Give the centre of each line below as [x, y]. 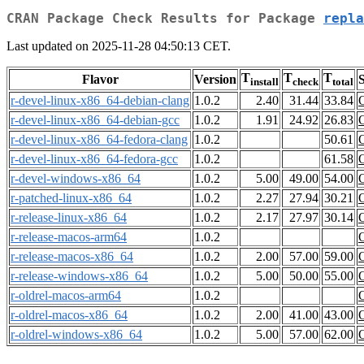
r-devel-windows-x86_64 [76, 179]
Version [215, 80]
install [264, 82]
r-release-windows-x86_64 [79, 276]
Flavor [100, 80]
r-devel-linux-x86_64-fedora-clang [99, 140]
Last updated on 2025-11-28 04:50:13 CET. [119, 46]
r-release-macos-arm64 [69, 237]
